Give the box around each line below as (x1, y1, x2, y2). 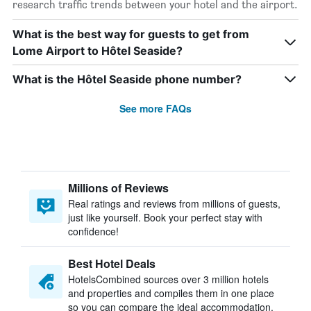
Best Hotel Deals (68, 255, 155, 271)
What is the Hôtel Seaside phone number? (12, 72, 242, 86)
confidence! (68, 224, 119, 238)
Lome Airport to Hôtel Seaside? (12, 44, 183, 58)
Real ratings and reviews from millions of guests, (68, 196, 280, 210)
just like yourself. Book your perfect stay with (68, 210, 262, 224)
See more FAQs (119, 101, 192, 115)
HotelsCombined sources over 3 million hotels (68, 272, 269, 286)
